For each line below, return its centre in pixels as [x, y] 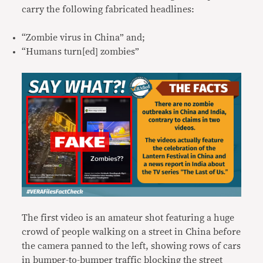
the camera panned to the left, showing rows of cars [131, 246]
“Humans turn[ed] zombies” [81, 52]
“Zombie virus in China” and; [84, 38]
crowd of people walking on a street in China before [131, 232]
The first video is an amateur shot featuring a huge [128, 218]
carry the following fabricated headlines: [108, 9]
